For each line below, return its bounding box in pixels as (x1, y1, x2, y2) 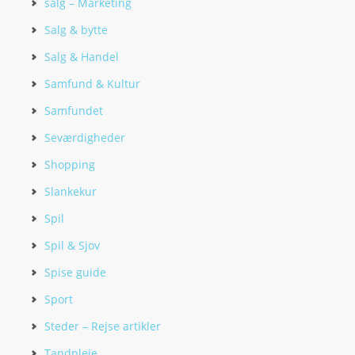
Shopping (44, 157, 95, 172)
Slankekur (44, 184, 97, 199)
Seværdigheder (44, 130, 125, 145)
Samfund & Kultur (44, 76, 140, 91)
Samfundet (44, 103, 103, 118)
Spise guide (44, 265, 106, 280)
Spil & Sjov (44, 238, 100, 253)
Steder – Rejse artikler (44, 319, 161, 334)
